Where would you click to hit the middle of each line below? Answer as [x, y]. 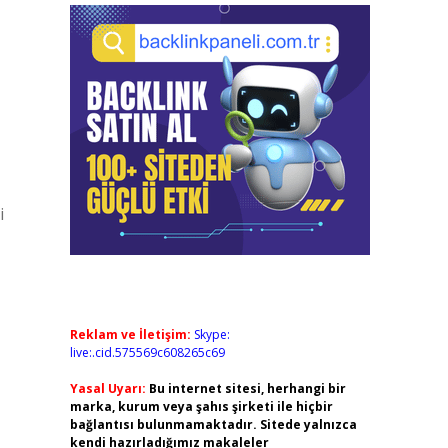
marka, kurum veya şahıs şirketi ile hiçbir [201, 406]
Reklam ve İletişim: [130, 334]
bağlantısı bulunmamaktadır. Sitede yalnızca [213, 424]
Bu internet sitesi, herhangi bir [247, 388]
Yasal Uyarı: [107, 388]
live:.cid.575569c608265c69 [147, 352]
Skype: [211, 334]
